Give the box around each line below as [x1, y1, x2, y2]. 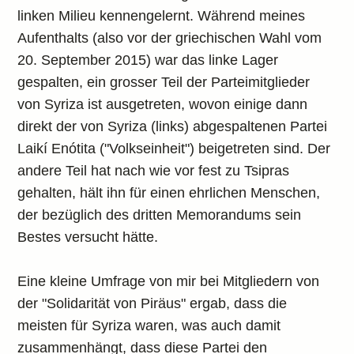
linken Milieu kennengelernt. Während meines [17, 8, 306, 24]
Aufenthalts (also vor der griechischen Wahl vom [17, 30, 322, 46]
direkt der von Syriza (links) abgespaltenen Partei [17, 119, 328, 134]
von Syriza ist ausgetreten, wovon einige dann [17, 96, 308, 112]
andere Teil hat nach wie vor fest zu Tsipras [17, 163, 290, 179]
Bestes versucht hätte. [17, 229, 159, 245]
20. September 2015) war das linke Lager [17, 52, 279, 68]
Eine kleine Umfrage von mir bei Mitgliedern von [17, 273, 320, 289]
